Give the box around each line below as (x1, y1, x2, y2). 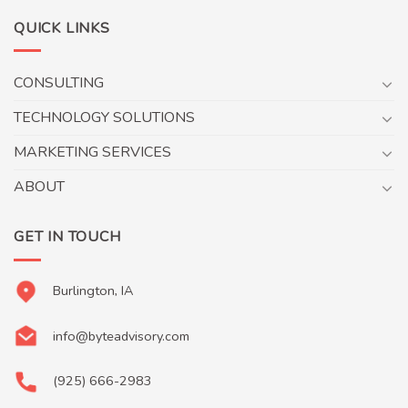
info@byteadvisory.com (52, 326, 189, 345)
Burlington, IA (52, 280, 133, 300)
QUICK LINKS (14, 17, 110, 38)
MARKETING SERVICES (14, 142, 171, 163)
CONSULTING (14, 73, 104, 94)
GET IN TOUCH (14, 227, 121, 248)
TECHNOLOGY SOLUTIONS (14, 107, 195, 128)
